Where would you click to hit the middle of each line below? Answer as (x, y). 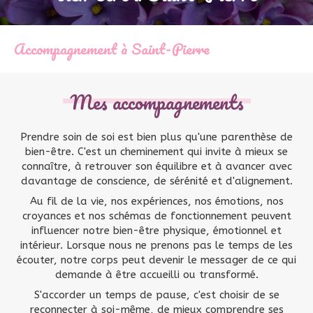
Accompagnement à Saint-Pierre (112, 49)
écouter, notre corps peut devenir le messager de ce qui (156, 260)
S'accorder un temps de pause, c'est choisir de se (156, 295)
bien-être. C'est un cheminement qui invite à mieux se (156, 152)
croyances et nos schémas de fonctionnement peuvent (156, 216)
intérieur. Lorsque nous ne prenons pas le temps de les (156, 245)
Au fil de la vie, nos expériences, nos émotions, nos (156, 201)
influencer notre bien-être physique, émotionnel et (156, 231)
